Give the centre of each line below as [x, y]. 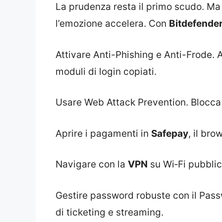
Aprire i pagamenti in [103, 133]
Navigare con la [92, 165]
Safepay [170, 133]
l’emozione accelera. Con [112, 24]
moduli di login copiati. [106, 71]
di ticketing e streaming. [110, 212]
